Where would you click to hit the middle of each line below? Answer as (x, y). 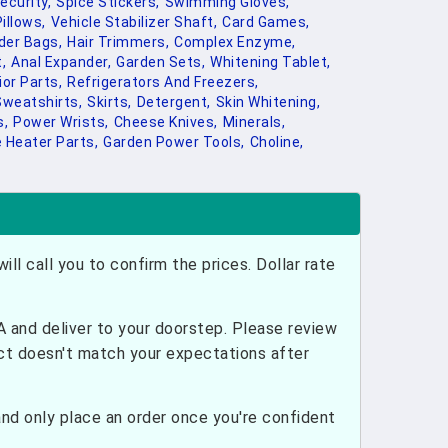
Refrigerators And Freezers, (163, 82)
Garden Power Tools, (174, 142)
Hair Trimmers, (118, 42)
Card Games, (266, 22)
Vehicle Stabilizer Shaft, (133, 22)
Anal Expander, (61, 62)
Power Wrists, (61, 122)
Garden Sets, (160, 62)
